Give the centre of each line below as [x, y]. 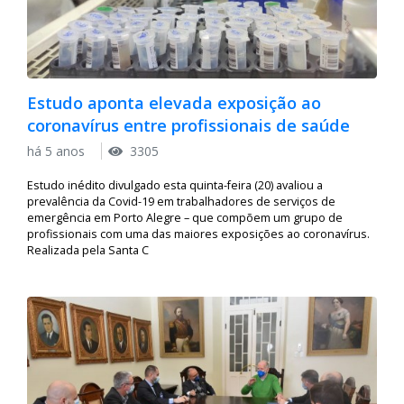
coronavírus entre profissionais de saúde [188, 126]
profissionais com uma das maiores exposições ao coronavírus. [198, 234]
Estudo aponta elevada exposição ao [174, 103]
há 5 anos [58, 151]
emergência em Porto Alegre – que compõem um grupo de [185, 217]
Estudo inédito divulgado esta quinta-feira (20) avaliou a [175, 185]
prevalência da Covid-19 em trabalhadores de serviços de [181, 201]
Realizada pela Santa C [88, 250]
